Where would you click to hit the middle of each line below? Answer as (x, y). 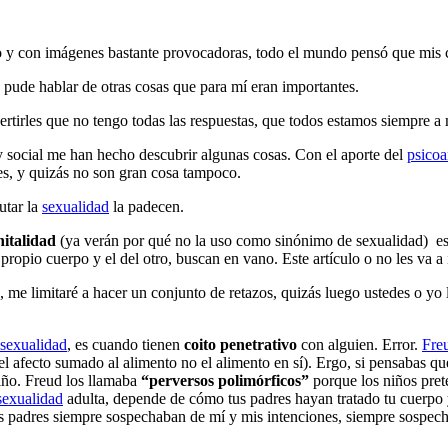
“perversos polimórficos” (225, 380)
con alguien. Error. (359, 344)
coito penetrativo (240, 344)
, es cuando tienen (125, 344)
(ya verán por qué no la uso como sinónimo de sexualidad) (242, 240)
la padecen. (146, 206)
